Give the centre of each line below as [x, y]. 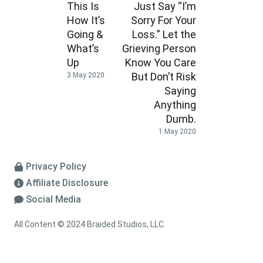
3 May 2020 [86, 75]
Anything [175, 104]
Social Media [53, 200]
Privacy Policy [56, 167]
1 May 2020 [177, 132]
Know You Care [161, 62]
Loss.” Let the [164, 34]
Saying [180, 90]
